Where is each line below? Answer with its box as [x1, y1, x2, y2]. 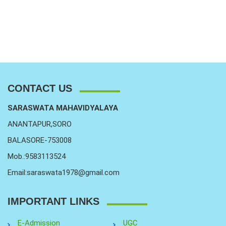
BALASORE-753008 [8, 136, 72, 145]
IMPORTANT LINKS [8, 196, 99, 207]
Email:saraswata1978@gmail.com [8, 168, 120, 177]
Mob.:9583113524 [8, 152, 66, 161]
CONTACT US [8, 83, 72, 94]
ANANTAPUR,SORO [8, 120, 72, 129]
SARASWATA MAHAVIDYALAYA [8, 103, 118, 112]
